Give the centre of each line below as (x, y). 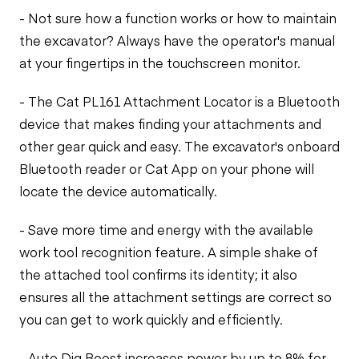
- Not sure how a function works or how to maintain (178, 18)
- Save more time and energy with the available (166, 229)
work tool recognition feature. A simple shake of (169, 252)
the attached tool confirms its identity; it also (158, 274)
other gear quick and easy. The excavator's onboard (179, 146)
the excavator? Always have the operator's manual (177, 40)
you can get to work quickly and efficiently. (151, 319)
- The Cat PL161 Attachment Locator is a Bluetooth (179, 101)
